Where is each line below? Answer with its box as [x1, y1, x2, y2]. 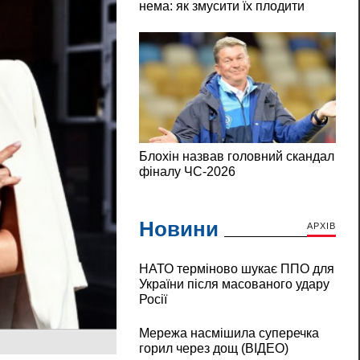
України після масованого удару [138, 277, 329, 292]
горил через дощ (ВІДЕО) [138, 342, 288, 356]
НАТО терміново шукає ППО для [138, 262, 334, 276]
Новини [138, 217, 219, 242]
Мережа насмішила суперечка [138, 326, 319, 341]
